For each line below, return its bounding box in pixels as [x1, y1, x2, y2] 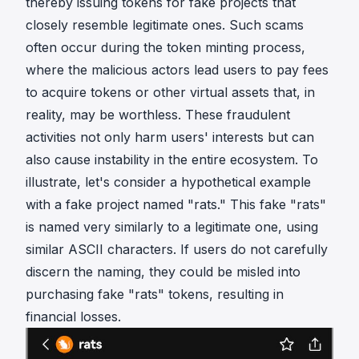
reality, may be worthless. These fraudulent [26, 107, 290, 123]
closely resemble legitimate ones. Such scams [26, 17, 304, 33]
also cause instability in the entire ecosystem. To [26, 151, 318, 167]
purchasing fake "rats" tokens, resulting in [26, 286, 284, 302]
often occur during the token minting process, [26, 39, 305, 55]
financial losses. [26, 309, 121, 325]
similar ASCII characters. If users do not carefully [26, 241, 328, 257]
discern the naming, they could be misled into [26, 264, 301, 280]
